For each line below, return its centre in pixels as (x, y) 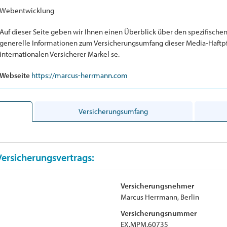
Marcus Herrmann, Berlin (160, 197)
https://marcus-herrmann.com (80, 75)
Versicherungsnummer (159, 213)
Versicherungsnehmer (157, 185)
